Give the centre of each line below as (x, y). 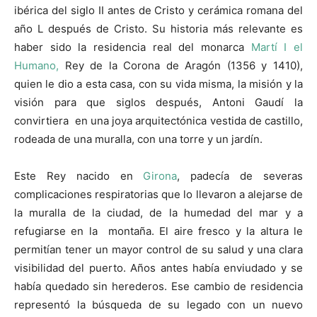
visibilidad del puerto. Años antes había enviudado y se (158, 268)
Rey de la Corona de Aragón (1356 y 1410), (181, 66)
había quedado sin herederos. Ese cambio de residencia (158, 287)
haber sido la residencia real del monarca (133, 47)
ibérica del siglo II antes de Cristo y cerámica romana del (158, 11)
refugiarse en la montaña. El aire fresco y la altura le (158, 231)
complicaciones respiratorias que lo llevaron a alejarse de (158, 195)
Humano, (36, 66)
